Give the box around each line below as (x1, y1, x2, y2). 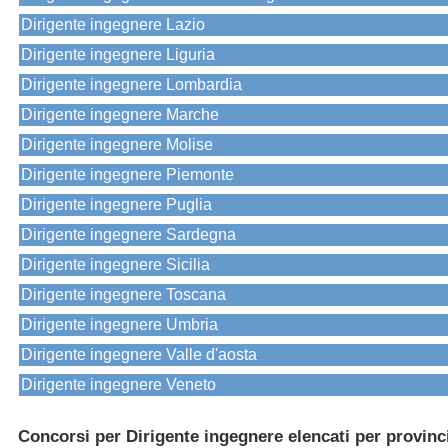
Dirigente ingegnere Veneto (21, 376, 216, 394)
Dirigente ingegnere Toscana (21, 286, 226, 304)
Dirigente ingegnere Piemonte (21, 166, 234, 184)
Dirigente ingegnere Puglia (21, 196, 212, 214)
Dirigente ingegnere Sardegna (21, 226, 236, 244)
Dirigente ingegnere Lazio (21, 16, 205, 34)
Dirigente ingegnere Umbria (21, 316, 218, 334)
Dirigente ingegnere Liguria (21, 46, 215, 64)
